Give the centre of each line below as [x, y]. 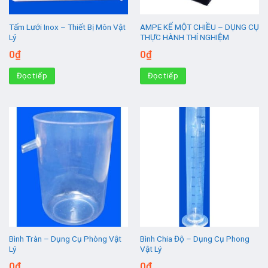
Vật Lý [150, 249]
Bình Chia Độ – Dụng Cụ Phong [194, 238]
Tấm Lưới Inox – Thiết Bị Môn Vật [67, 27]
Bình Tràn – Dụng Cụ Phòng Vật [65, 238]
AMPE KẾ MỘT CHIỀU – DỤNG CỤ [199, 27]
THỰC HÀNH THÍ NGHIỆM [184, 37]
